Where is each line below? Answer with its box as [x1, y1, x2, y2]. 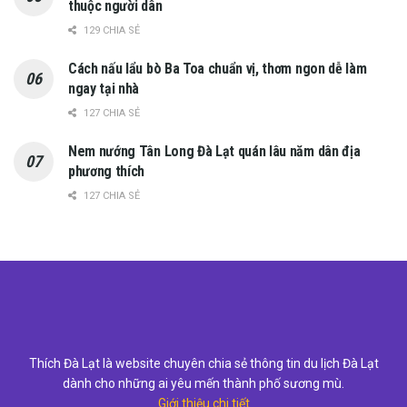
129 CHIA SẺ [81, 24, 140, 36]
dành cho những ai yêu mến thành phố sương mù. [63, 375, 344, 391]
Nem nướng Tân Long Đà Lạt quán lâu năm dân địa [68, 142, 361, 160]
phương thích [68, 162, 145, 180]
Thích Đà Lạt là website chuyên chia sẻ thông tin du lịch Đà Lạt [28, 355, 379, 371]
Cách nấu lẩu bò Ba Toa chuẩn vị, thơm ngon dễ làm [68, 59, 367, 77]
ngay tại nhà [68, 79, 140, 97]
